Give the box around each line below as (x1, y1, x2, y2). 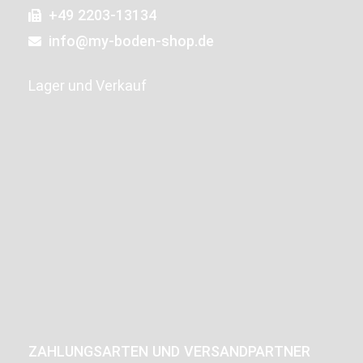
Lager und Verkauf (28, 76, 147, 94)
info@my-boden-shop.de (49, 32, 214, 49)
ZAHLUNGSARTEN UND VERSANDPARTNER (28, 342, 310, 360)
